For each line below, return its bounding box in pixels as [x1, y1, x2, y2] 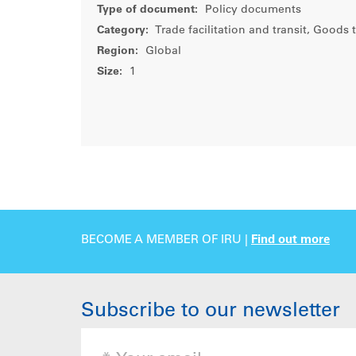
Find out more [251, 234, 330, 247]
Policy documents [202, 5, 301, 16]
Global [142, 46, 181, 57]
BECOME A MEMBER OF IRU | [81, 234, 251, 247]
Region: [97, 46, 138, 57]
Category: [97, 25, 149, 37]
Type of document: [97, 5, 198, 16]
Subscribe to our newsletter [81, 302, 340, 322]
